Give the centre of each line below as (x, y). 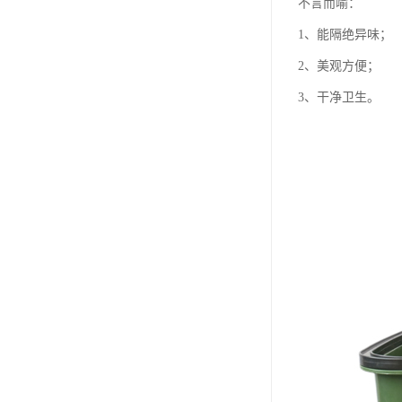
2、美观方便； (339, 66)
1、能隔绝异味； (345, 35)
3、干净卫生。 (339, 97)
